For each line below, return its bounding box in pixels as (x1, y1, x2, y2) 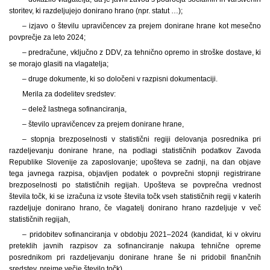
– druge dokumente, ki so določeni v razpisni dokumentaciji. (22, 74, 218, 83)
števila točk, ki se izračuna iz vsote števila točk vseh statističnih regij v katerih (9, 192, 261, 201)
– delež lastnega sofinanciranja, (22, 104, 127, 113)
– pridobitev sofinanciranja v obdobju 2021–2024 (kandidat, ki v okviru (22, 230, 261, 239)
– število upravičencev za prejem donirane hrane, (22, 119, 184, 128)
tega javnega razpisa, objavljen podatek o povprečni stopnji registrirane (9, 169, 261, 178)
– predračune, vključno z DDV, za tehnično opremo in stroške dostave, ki (22, 48, 261, 57)
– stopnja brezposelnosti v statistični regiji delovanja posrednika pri (22, 134, 261, 143)
